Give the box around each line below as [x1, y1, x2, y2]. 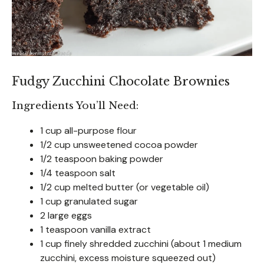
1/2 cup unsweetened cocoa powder [40, 138, 198, 151]
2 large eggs [40, 209, 92, 222]
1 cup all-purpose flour [40, 124, 137, 137]
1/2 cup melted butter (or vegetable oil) [40, 180, 209, 193]
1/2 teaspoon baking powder [40, 152, 163, 165]
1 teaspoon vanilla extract [40, 223, 151, 236]
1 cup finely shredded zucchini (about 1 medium [40, 237, 242, 250]
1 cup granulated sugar [40, 194, 138, 207]
